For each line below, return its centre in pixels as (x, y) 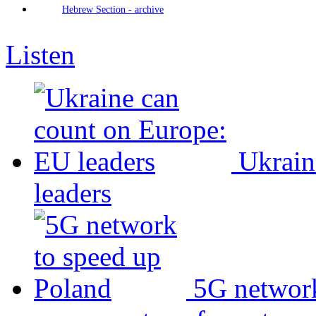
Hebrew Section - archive (113, 9)
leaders (73, 193)
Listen (40, 54)
